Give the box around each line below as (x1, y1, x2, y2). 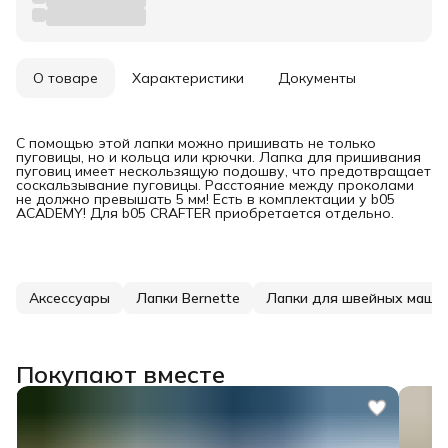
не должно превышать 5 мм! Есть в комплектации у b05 (16, 189, 395, 208)
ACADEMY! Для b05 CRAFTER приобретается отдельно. (16, 203, 394, 222)
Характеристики (132, 68, 244, 87)
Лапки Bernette (136, 288, 240, 307)
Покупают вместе (16, 358, 225, 389)
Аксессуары (29, 288, 110, 307)
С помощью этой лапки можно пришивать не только (16, 133, 376, 152)
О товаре (33, 68, 98, 87)
